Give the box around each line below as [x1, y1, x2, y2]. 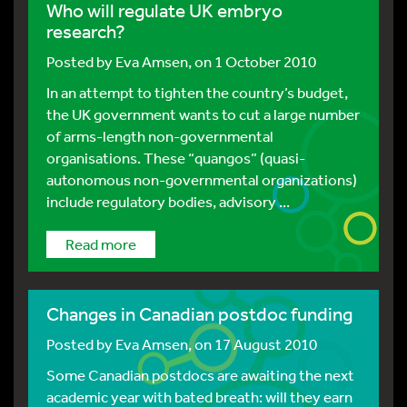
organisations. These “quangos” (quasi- [46, 148, 305, 167]
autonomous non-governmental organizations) [46, 170, 357, 189]
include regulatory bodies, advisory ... [46, 192, 290, 211]
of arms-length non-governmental [46, 126, 273, 145]
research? [46, 20, 125, 43]
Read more [65, 234, 136, 253]
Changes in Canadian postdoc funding [46, 303, 352, 325]
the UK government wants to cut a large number [46, 104, 360, 124]
